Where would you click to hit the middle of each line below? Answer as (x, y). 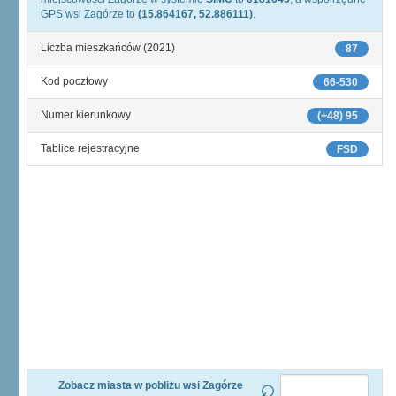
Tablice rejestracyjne (90, 148)
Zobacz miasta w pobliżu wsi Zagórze (150, 385)
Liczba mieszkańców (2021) (108, 48)
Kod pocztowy (74, 81)
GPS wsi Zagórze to (89, 14)
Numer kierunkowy (86, 115)
